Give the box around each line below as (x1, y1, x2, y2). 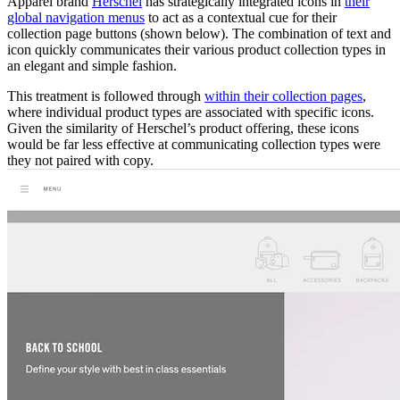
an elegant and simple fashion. (7, 57, 177, 73)
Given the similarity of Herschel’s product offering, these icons (7, 120, 359, 136)
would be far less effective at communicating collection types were (7, 136, 380, 152)
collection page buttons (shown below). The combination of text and (7, 25, 391, 41)
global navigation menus (7, 9, 145, 25)
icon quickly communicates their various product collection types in (7, 41, 386, 57)
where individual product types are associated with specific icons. (7, 104, 374, 120)
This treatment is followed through (7, 87, 204, 104)
